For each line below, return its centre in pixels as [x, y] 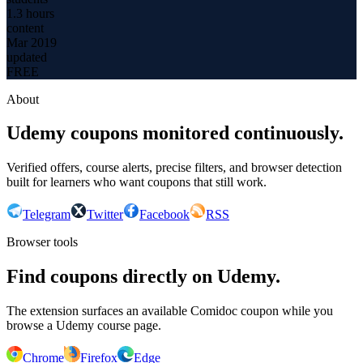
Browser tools [42, 242]
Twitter [105, 215]
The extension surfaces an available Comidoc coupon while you [170, 311]
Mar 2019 [32, 42]
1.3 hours [30, 13]
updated [27, 57]
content [25, 28]
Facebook [164, 215]
